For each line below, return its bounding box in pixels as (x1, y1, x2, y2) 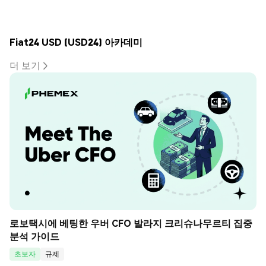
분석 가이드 (9, 230, 59, 243)
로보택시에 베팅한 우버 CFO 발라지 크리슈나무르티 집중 (9, 217, 252, 230)
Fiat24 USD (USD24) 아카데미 (9, 35, 142, 48)
